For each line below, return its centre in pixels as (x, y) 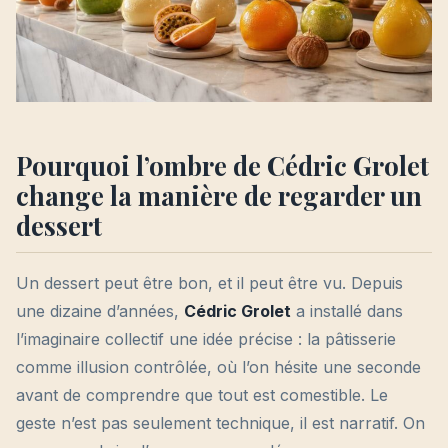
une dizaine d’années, (100, 311)
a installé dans (347, 311)
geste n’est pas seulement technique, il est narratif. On (220, 423)
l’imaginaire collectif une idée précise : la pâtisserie (206, 339)
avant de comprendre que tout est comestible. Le (202, 395)
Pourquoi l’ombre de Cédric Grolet (222, 165)
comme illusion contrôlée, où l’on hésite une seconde (218, 367)
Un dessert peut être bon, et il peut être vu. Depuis (209, 283)
